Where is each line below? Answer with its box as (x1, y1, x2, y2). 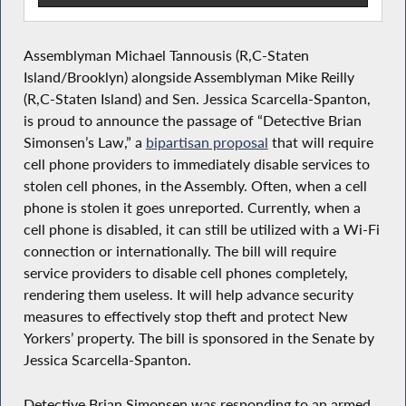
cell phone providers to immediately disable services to (23, 154, 370, 173)
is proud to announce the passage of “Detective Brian (23, 111, 362, 130)
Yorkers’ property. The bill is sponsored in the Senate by (23, 328, 374, 347)
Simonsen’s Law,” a (23, 132, 146, 151)
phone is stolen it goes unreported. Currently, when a (23, 198, 361, 217)
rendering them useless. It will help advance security (23, 285, 353, 304)
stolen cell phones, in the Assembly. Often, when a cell (23, 176, 367, 195)
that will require (267, 132, 373, 151)
